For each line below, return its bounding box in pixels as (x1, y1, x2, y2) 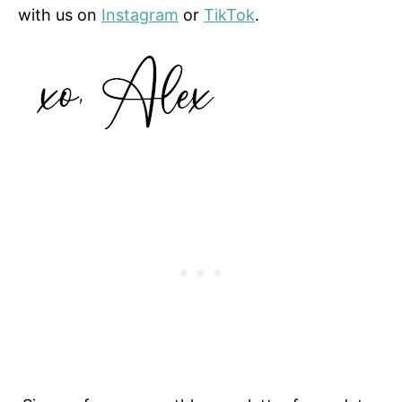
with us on (18, 4, 101, 24)
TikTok (204, 4, 255, 24)
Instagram (101, 4, 179, 24)
